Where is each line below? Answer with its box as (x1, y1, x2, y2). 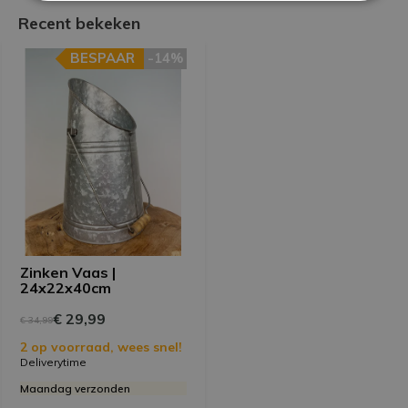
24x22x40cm (20, 279, 111, 298)
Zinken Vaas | (20, 263, 116, 282)
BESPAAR (70, 48, 135, 66)
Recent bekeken (18, 12, 140, 34)
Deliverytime (20, 355, 87, 370)
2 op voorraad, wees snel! (20, 339, 182, 356)
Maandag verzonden (20, 382, 130, 396)
